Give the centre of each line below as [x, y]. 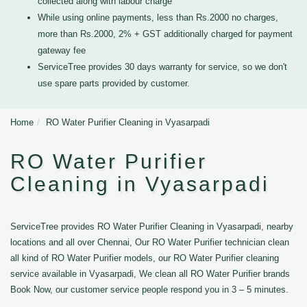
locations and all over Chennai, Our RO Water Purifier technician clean [150, 242]
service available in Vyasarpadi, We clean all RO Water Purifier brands [150, 274]
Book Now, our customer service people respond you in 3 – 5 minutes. [149, 290]
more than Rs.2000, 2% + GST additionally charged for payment [165, 34]
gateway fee [62, 50]
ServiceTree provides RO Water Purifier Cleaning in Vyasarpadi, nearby [152, 226]
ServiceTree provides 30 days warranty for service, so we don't [162, 67]
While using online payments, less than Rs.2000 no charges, [158, 17]
